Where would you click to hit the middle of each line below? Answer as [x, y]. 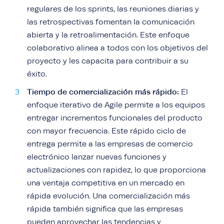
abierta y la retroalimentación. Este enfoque [108, 35]
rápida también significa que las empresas [105, 209]
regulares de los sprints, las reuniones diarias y [113, 9]
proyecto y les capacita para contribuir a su [108, 61]
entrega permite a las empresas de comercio [110, 144]
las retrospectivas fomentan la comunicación [111, 22]
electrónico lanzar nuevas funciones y [97, 157]
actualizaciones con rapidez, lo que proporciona [116, 170]
